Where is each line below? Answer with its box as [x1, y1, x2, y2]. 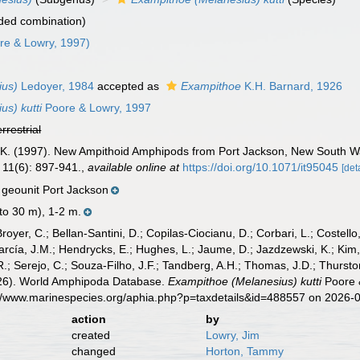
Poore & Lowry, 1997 [42, 101, 152, 114]
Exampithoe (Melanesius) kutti [168, 274, 322, 288]
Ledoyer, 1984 [18, 80, 95, 92]
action [71, 312, 106, 325]
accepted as [94, 80, 163, 92]
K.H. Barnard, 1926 [241, 80, 343, 92]
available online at [88, 161, 180, 174]
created [71, 328, 110, 342]
